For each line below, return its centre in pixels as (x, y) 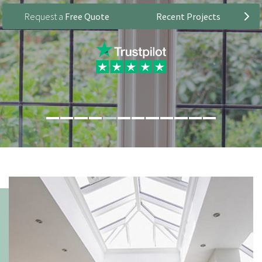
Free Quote (87, 16)
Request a (44, 16)
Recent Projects (188, 16)
